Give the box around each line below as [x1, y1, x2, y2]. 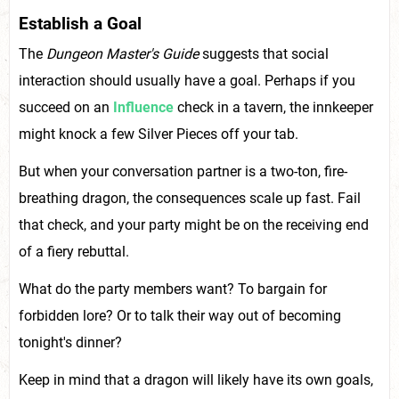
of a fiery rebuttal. [19, 242, 129, 260]
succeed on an [19, 98, 113, 116]
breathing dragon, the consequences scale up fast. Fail [19, 189, 361, 207]
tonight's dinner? [19, 333, 122, 351]
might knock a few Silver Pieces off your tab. [19, 125, 298, 142]
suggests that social [199, 45, 329, 62]
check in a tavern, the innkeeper [174, 98, 373, 116]
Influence [113, 98, 174, 116]
